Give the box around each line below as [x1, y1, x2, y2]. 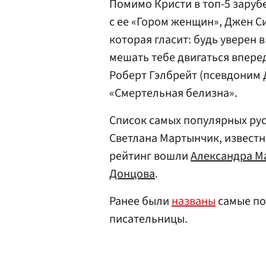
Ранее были [109, 193, 172, 210]
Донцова [109, 166, 155, 182]
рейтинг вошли [109, 148, 191, 164]
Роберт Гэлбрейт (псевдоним [109, 67, 263, 84]
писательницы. [109, 211, 188, 227]
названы [172, 193, 216, 210]
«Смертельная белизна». [109, 85, 237, 102]
